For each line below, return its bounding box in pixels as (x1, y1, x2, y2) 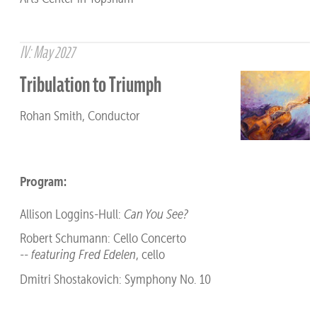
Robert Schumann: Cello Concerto (19, 230, 186, 247)
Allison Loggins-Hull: (19, 205, 124, 222)
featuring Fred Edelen (30, 246, 136, 263)
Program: (19, 172, 67, 190)
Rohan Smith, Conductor (19, 107, 140, 124)
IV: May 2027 (19, 41, 74, 64)
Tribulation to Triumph (19, 71, 161, 99)
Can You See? (123, 205, 188, 222)
